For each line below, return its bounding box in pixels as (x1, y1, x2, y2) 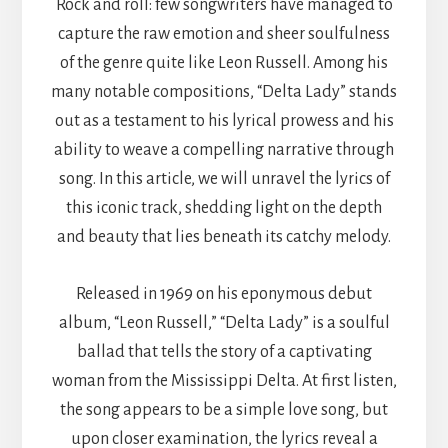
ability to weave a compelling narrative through (54, 140, 394, 159)
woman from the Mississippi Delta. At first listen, (51, 371, 397, 390)
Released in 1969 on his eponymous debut (76, 284, 372, 303)
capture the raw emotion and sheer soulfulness (58, 24, 390, 43)
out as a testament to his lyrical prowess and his (54, 111, 394, 130)
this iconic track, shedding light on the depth (66, 198, 382, 217)
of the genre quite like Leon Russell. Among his (60, 53, 388, 72)
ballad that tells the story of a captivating (76, 342, 372, 361)
